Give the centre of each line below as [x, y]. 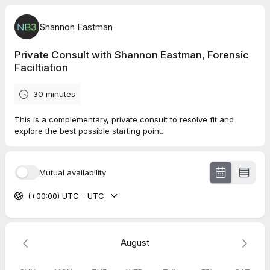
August [135, 242]
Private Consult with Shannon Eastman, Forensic [132, 55]
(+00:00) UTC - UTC [66, 196]
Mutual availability [73, 172]
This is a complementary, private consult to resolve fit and [124, 119]
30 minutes [54, 94]
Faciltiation [41, 67]
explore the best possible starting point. [89, 131]
